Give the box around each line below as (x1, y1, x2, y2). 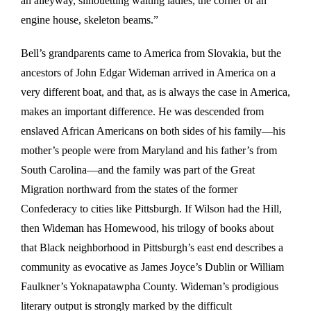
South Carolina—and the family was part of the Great (21, 164, 255, 176)
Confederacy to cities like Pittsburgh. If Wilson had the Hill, (21, 203, 282, 215)
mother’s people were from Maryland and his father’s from (21, 144, 277, 157)
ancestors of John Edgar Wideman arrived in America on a (21, 67, 276, 79)
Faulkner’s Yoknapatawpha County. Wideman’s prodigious (21, 280, 278, 293)
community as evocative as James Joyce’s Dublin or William (21, 261, 284, 274)
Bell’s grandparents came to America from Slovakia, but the (21, 47, 281, 60)
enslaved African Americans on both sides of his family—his (21, 125, 285, 137)
